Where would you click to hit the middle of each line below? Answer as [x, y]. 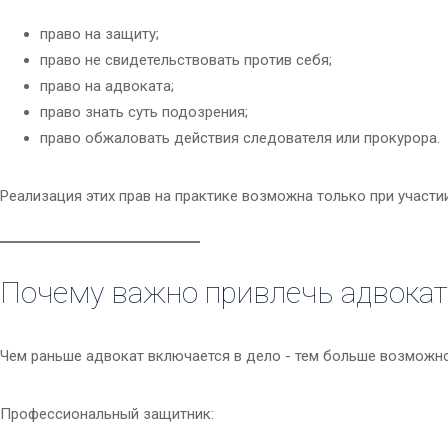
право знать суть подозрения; [144, 112]
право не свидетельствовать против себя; [186, 60]
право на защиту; [99, 34]
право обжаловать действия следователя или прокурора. [240, 138]
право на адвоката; [107, 86]
